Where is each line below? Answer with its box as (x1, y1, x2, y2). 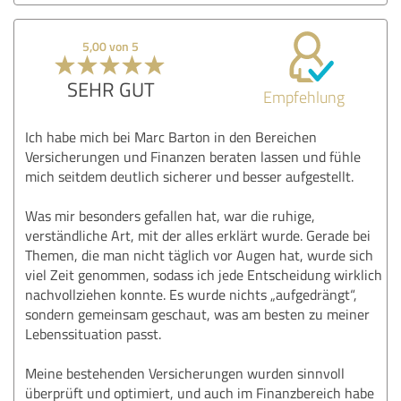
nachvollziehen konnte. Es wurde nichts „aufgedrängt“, (25, 284, 357, 304)
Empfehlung (262, 85, 345, 107)
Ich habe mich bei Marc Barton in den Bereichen (25, 126, 317, 147)
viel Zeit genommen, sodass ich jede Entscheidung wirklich (25, 264, 382, 285)
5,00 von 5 (82, 37, 140, 55)
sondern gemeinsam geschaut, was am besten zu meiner (25, 303, 370, 324)
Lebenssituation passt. (25, 323, 161, 344)
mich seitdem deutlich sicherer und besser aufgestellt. (25, 166, 354, 186)
